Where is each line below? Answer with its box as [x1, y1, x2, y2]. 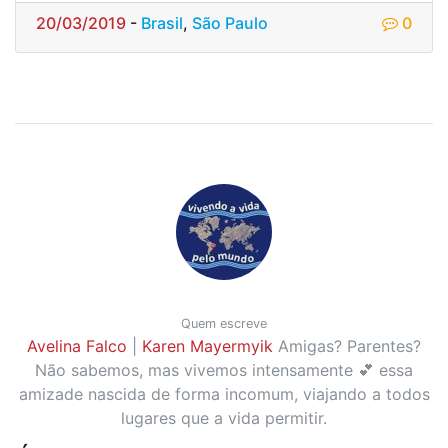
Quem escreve [181, 316, 267, 332]
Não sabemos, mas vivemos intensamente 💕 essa [35, 360, 413, 381]
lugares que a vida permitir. [121, 408, 327, 429]
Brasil [141, 13, 183, 34]
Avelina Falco [27, 336, 127, 357]
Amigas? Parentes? [278, 336, 421, 357]
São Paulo [192, 13, 268, 34]
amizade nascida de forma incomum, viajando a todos [18, 384, 430, 405]
